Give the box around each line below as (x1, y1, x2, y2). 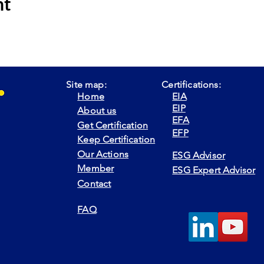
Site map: (66, 79, 107, 90)
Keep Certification (77, 134, 156, 145)
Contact (77, 178, 111, 189)
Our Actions (77, 148, 129, 160)
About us (77, 105, 117, 116)
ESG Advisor (172, 150, 226, 161)
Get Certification (77, 120, 148, 131)
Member (77, 163, 114, 174)
